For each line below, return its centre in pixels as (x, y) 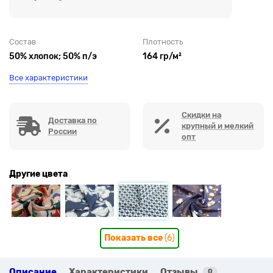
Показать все (134, 238)
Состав (23, 41)
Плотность (163, 41)
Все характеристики (48, 77)
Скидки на (201, 115)
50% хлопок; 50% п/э (53, 56)
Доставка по (73, 120)
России (62, 131)
